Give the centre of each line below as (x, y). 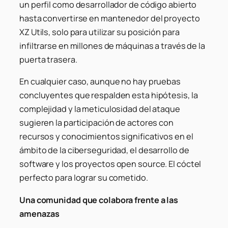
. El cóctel (183, 164)
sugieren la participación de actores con (96, 123)
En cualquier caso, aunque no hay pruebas (100, 82)
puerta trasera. (48, 60)
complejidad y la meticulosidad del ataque (100, 109)
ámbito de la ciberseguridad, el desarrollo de (104, 150)
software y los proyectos (68, 164)
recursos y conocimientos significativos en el (106, 137)
